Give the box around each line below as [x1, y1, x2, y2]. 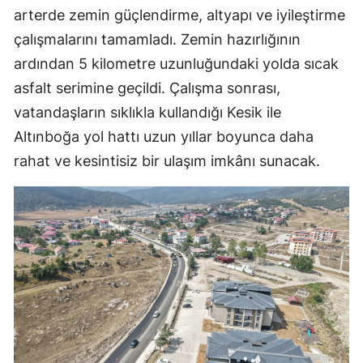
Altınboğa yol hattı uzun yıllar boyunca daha [14, 128, 314, 146]
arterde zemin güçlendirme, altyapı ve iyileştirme [14, 6, 345, 24]
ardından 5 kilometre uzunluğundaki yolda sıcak [14, 55, 339, 73]
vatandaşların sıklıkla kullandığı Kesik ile [14, 104, 281, 122]
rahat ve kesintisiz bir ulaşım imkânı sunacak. [14, 152, 320, 170]
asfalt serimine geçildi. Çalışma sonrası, [14, 79, 280, 97]
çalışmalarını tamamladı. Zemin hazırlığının [14, 31, 301, 49]
